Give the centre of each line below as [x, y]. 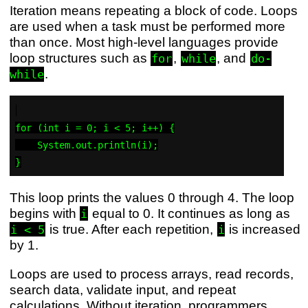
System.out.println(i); [87, 145]
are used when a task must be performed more [147, 26]
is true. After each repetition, [131, 229]
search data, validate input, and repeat [122, 289]
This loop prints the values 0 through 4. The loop [152, 197]
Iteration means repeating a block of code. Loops [153, 11]
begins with [44, 213]
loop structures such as [80, 58]
